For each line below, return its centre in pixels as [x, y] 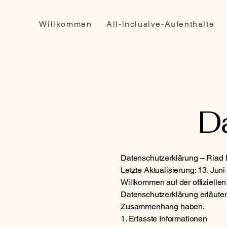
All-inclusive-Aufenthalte [161, 24]
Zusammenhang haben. [163, 206]
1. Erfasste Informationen [164, 219]
